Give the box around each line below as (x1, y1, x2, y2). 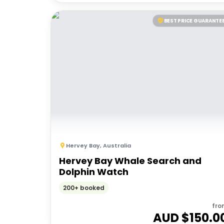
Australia (103, 141, 131, 149)
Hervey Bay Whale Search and (59, 154, 201, 167)
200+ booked (63, 183, 104, 192)
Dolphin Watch (59, 165, 128, 178)
